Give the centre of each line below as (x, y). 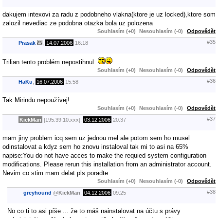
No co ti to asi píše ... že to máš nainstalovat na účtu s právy (94, 211)
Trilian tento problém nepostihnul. (50, 62)
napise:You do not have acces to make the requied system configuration (104, 155)
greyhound (37, 193)
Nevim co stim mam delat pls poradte (55, 173)
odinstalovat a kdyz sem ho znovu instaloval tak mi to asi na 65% (95, 146)
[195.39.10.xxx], (63, 120)
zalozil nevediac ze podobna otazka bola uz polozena (78, 23)
